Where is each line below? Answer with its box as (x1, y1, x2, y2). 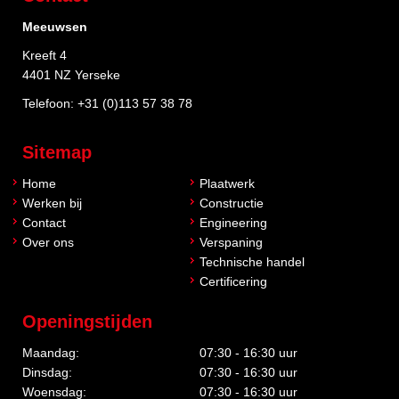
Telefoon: (22, 96, 77, 111)
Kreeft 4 (22, 48, 67, 63)
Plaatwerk (199, 176, 255, 191)
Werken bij (22, 196, 82, 211)
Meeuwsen (22, 20, 87, 35)
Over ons (22, 235, 74, 250)
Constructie (199, 196, 264, 211)
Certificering (199, 274, 267, 289)
